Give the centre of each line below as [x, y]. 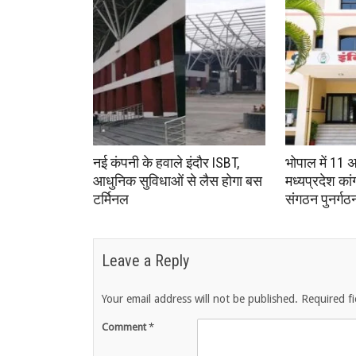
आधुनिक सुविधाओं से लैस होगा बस [178, 181]
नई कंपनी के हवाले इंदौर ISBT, [166, 163]
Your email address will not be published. [200, 299]
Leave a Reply [145, 261]
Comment [125, 327]
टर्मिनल [111, 199]
